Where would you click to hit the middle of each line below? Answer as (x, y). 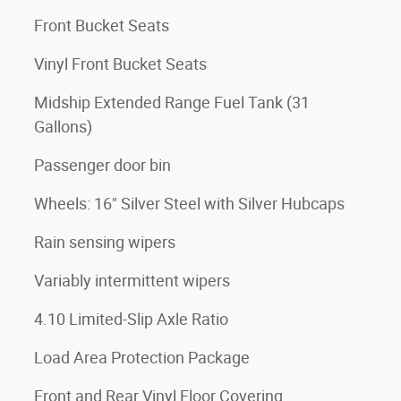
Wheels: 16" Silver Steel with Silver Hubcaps (189, 203)
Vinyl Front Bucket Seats (120, 64)
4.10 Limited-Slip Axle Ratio (131, 319)
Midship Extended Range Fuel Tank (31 (172, 102)
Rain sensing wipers (105, 242)
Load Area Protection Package (142, 357)
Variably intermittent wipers (132, 280)
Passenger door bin (102, 165)
